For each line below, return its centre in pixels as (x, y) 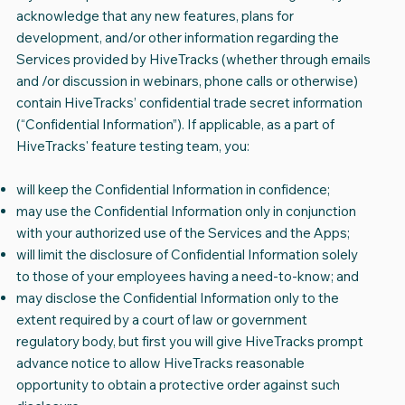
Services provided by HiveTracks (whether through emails (193, 60)
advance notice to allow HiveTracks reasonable (160, 363)
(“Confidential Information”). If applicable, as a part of (175, 125)
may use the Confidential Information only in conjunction (186, 212)
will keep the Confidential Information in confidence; (173, 190)
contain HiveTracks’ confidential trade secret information (189, 103)
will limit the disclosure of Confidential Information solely (187, 255)
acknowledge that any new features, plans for (155, 16)
